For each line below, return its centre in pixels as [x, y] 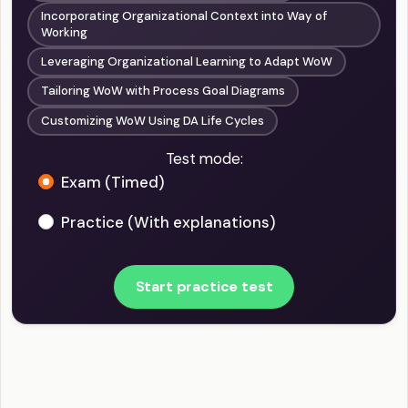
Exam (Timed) [113, 182]
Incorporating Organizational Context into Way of [184, 16]
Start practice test [204, 286]
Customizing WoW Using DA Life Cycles [153, 120]
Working [65, 33]
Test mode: [204, 158]
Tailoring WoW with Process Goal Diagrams [163, 91]
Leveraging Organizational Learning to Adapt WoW [187, 62]
